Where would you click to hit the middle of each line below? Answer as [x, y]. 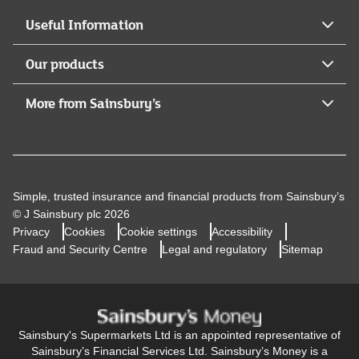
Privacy [31, 231]
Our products [65, 63]
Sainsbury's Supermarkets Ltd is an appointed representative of [179, 335]
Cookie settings [158, 231]
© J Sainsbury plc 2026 [71, 214]
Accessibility [242, 231]
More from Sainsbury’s [93, 103]
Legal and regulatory [214, 249]
